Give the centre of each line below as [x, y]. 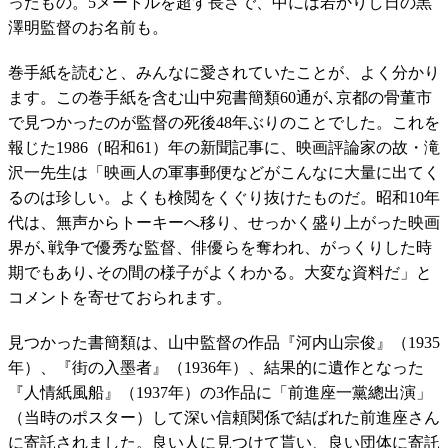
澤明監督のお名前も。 [88, 28]
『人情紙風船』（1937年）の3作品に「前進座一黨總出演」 [220, 393]
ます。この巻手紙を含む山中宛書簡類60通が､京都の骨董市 [220, 98]
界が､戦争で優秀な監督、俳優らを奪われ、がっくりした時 [220, 248]
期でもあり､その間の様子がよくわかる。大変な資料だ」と [220, 273]
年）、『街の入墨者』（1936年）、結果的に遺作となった [216, 368]
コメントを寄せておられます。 [120, 298]
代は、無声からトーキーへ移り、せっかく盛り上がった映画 [224, 223]
